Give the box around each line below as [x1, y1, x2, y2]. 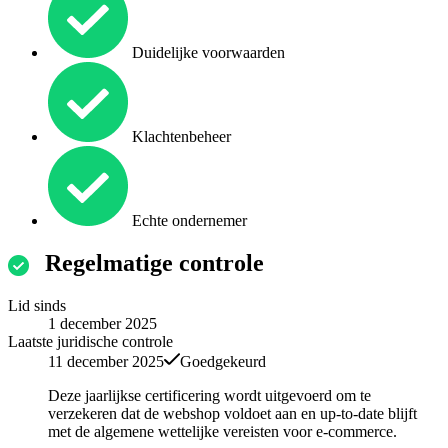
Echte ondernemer [128, 212, 247, 230]
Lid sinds [8, 297, 66, 315]
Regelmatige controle [45, 250, 264, 277]
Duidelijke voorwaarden [128, 44, 285, 62]
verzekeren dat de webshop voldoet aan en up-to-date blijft [48, 405, 417, 423]
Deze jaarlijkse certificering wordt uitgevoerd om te [48, 387, 371, 405]
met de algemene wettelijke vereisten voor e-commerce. [48, 423, 397, 441]
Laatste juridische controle [8, 333, 173, 351]
